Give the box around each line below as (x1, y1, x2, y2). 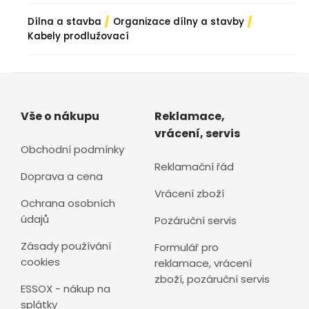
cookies (21, 255, 60, 269)
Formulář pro (154, 240, 219, 255)
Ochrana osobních (21, 196, 115, 210)
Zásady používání (21, 239, 111, 253)
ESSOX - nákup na (21, 281, 110, 296)
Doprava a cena (21, 169, 103, 183)
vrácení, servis (154, 126, 240, 141)
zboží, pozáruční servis (154, 272, 270, 286)
